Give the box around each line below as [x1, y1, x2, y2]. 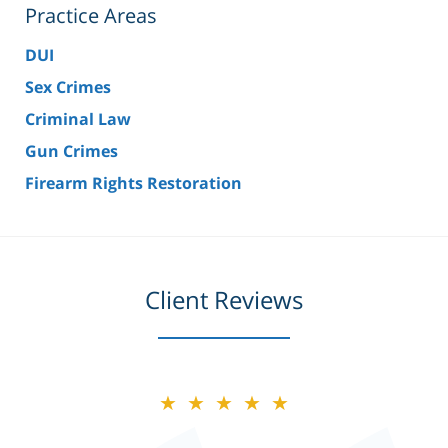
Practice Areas [25, 2, 157, 30]
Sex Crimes [25, 76, 111, 99]
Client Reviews [145, 283, 303, 317]
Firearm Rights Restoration [25, 172, 242, 195]
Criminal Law [25, 108, 131, 131]
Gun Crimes [25, 140, 118, 163]
